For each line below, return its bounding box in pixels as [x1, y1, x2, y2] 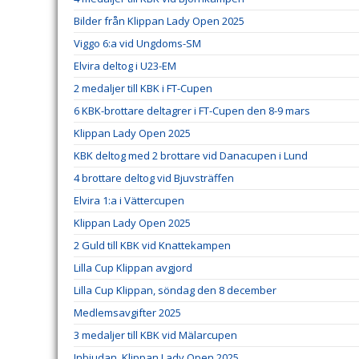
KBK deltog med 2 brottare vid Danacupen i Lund [74, 148, 308, 163]
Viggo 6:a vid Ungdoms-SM [74, 36, 201, 50]
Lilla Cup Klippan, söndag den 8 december [74, 283, 276, 297]
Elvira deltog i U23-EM [74, 58, 176, 73]
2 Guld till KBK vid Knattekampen [74, 238, 231, 252]
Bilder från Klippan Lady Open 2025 [74, 14, 244, 28]
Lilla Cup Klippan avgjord [74, 260, 192, 275]
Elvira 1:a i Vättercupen [74, 193, 184, 208]
